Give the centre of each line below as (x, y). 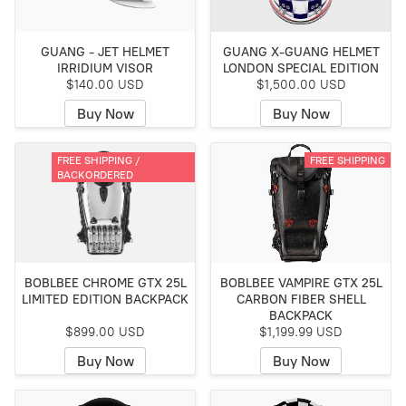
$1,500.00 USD (301, 85)
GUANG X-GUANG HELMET (301, 53)
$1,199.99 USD (301, 333)
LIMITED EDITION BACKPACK (105, 300)
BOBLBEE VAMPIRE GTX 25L (301, 284)
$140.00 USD (105, 85)
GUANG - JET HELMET (105, 53)
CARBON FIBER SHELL (301, 300)
